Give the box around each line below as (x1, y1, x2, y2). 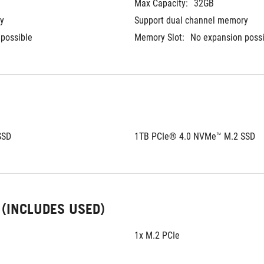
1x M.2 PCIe (134, 230, 180, 241)
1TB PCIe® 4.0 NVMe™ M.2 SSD (134, 131, 255, 142)
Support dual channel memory (134, 15, 248, 26)
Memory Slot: (134, 32, 184, 43)
